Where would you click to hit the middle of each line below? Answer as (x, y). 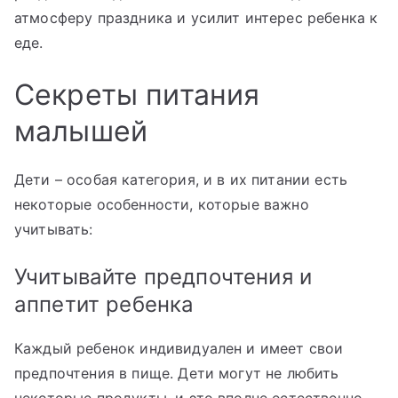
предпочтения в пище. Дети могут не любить (177, 373)
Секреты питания (137, 94)
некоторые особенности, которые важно (162, 204)
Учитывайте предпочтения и (163, 276)
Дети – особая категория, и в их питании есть (181, 179)
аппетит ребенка (104, 304)
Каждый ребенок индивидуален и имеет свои (179, 348)
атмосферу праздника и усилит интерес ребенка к (196, 17)
